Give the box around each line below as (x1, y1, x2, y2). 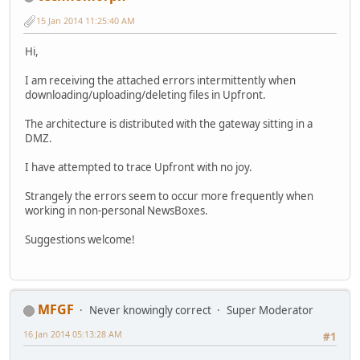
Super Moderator (227, 303, 313, 318)
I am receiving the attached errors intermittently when (25, 73, 296, 88)
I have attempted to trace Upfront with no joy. (25, 160, 252, 175)
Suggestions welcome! (25, 232, 135, 247)
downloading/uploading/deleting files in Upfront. (25, 88, 266, 103)
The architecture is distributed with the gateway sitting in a (25, 117, 313, 132)
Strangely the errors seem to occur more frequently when (25, 189, 313, 204)
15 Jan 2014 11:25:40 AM (36, 14, 135, 27)
